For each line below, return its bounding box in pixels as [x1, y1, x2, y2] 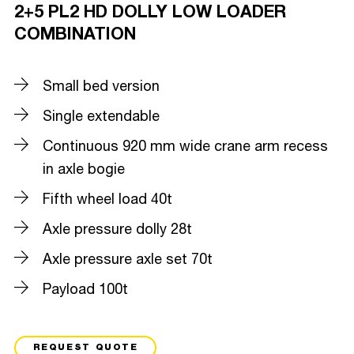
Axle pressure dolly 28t [43, 218, 192, 241]
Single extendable [43, 105, 160, 128]
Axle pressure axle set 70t [43, 248, 213, 271]
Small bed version [43, 75, 160, 98]
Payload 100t [43, 278, 128, 301]
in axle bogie [43, 158, 125, 181]
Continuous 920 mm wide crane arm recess [43, 135, 328, 158]
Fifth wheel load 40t [43, 188, 172, 211]
